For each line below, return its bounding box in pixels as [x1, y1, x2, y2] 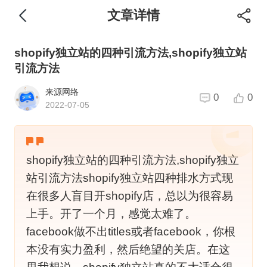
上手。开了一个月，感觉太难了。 [26, 207, 196, 220]
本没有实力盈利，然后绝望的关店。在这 [26, 243, 230, 256]
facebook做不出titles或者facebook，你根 [26, 225, 235, 238]
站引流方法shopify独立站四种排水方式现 [26, 171, 233, 184]
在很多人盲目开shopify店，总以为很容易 [26, 189, 233, 202]
